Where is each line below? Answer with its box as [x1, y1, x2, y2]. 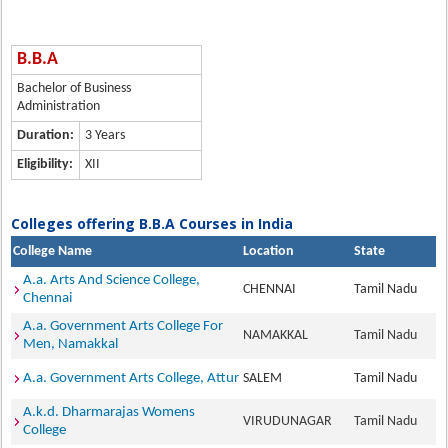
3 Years [85, 128, 126, 143]
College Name [13, 244, 93, 259]
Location [243, 244, 295, 259]
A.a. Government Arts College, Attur [23, 371, 240, 386]
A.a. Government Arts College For [23, 319, 224, 334]
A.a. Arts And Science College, [23, 273, 201, 288]
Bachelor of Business [17, 81, 132, 96]
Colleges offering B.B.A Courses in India [11, 214, 294, 233]
